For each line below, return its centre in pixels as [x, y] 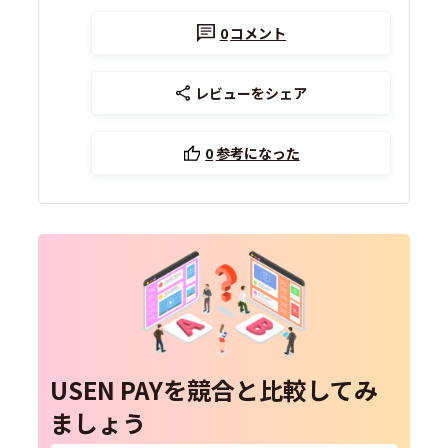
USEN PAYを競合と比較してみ [214, 390]
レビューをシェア [251, 93]
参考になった [257, 153]
